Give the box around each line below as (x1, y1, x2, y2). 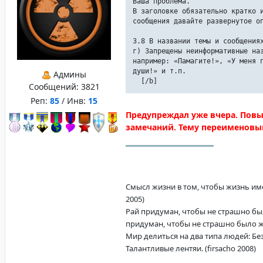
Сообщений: (28, 81, 81, 92)
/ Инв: (59, 95, 88, 106)
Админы (51, 69, 86, 80)
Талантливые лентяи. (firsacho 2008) (126, 243, 256, 254)
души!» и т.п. (133, 67, 186, 75)
